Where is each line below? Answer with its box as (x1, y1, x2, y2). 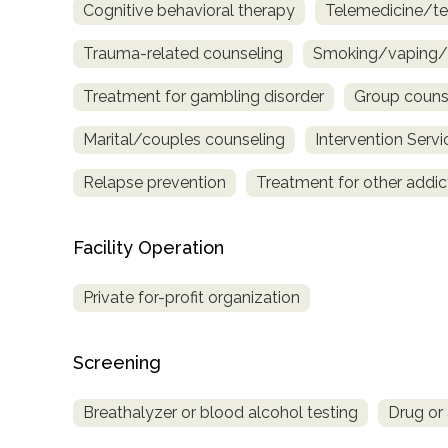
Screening (73, 352, 161, 374)
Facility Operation (73, 237, 224, 259)
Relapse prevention (83, 173, 226, 193)
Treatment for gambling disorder (83, 87, 324, 107)
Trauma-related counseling (83, 44, 283, 64)
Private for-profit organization (83, 288, 300, 308)
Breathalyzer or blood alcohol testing (83, 402, 358, 422)
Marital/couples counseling (83, 130, 285, 150)
